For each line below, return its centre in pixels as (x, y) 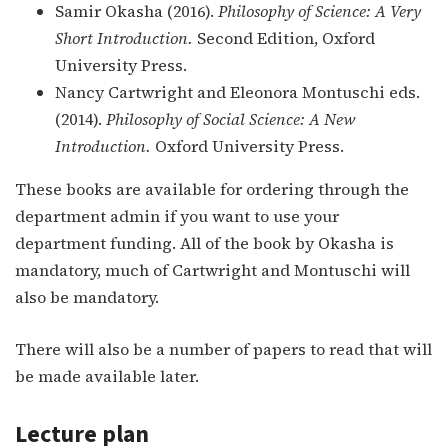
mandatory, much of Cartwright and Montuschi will (212, 269)
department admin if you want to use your (177, 215)
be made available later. (107, 375)
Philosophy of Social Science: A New (230, 118)
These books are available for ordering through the (212, 188)
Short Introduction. (124, 37)
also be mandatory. (87, 296)
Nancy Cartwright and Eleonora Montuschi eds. (237, 91)
